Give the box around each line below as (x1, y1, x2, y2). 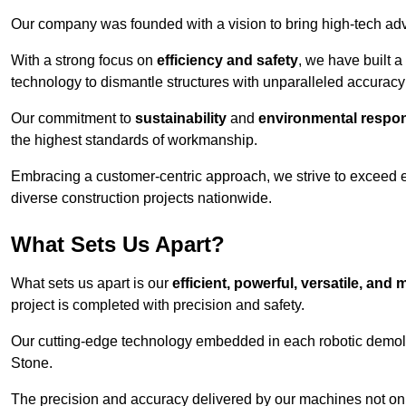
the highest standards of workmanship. (11, 132, 257, 149)
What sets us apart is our (11, 275, 172, 292)
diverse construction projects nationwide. (11, 190, 272, 207)
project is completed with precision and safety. (11, 297, 304, 314)
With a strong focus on (11, 53, 157, 69)
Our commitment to (11, 111, 135, 127)
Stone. (11, 355, 53, 372)
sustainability (135, 111, 227, 127)
